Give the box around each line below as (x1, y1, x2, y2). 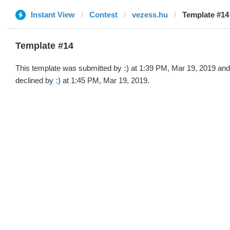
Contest (89, 10, 118, 19)
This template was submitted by (15, 64, 124, 72)
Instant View (31, 10, 75, 19)
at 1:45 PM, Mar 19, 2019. (61, 76, 149, 85)
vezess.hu (132, 10, 168, 19)
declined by (15, 76, 55, 85)
